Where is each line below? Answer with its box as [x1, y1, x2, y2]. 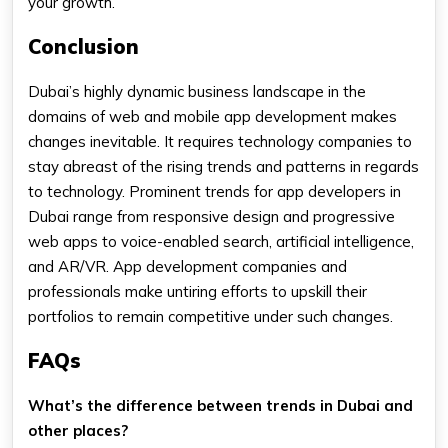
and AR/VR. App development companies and [28, 257, 347, 277]
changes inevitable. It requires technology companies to [28, 132, 412, 152]
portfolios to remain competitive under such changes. [28, 307, 393, 327]
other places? [28, 421, 128, 441]
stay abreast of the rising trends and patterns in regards [28, 157, 419, 177]
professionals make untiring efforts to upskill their [28, 282, 367, 302]
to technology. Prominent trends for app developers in [28, 182, 401, 202]
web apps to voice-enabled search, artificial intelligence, [28, 232, 414, 252]
